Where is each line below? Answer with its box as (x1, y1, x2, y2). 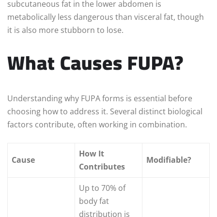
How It (79, 148, 104, 159)
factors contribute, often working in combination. (7, 119, 187, 130)
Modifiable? (146, 155, 191, 166)
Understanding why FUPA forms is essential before (7, 93, 192, 104)
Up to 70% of (79, 183, 125, 194)
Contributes (79, 161, 125, 172)
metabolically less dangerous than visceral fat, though (7, 12, 204, 23)
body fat (79, 196, 109, 207)
